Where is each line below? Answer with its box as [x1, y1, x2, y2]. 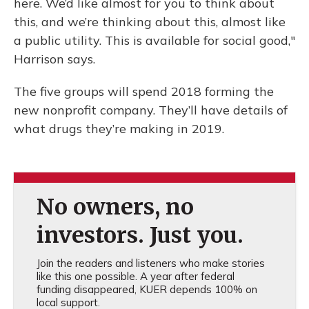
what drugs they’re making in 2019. [14, 121, 228, 137]
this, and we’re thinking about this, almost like [14, 14, 286, 30]
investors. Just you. [36, 221, 243, 250]
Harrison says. [14, 51, 99, 68]
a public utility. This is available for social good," [14, 32, 295, 49]
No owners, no [36, 193, 194, 221]
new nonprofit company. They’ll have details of [14, 102, 288, 119]
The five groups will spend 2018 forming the [14, 83, 274, 100]
